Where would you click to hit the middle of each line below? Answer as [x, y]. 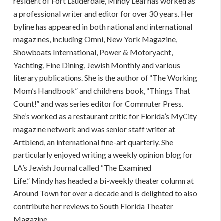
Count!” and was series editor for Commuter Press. [98, 103]
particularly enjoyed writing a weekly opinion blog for [103, 154]
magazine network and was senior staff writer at [94, 129]
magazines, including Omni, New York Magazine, [95, 39]
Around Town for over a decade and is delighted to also [106, 193]
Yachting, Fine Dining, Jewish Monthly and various [97, 65]
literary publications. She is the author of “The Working [106, 77]
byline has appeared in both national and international [103, 26]
